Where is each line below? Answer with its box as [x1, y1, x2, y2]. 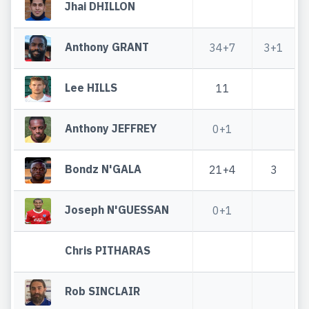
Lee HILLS [65, 80, 118, 94]
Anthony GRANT [65, 39, 150, 54]
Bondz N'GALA [65, 161, 142, 176]
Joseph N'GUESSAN [65, 202, 170, 217]
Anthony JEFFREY [65, 121, 157, 135]
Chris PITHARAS [65, 243, 151, 257]
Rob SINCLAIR [65, 283, 141, 298]
